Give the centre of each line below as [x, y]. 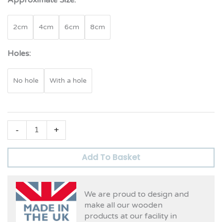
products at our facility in [131, 216]
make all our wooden [124, 205]
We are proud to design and [137, 194]
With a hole [68, 81]
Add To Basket [111, 158]
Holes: [19, 54]
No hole [26, 81]
